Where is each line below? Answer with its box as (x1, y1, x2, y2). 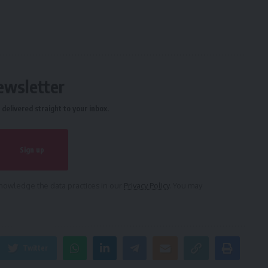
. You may (169, 181, 202, 191)
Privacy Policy (124, 181, 169, 191)
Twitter (22, 243, 48, 253)
